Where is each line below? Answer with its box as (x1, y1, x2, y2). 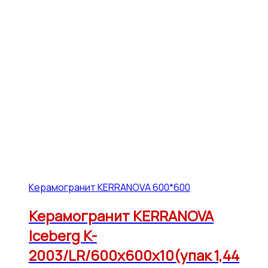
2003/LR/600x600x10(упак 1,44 (29, 245, 239, 265)
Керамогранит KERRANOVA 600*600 (29, 180, 190, 194)
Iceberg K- (29, 225, 97, 245)
